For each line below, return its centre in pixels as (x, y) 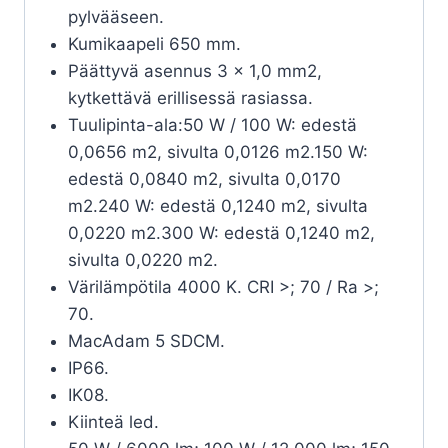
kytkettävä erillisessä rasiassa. (190, 98)
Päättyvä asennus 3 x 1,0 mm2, (194, 71)
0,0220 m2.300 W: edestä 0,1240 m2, (221, 233)
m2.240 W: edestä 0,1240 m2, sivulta (217, 206)
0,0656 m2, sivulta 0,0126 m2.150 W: (217, 152)
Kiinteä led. (113, 422)
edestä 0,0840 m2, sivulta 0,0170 (204, 179)
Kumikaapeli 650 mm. (154, 44)
